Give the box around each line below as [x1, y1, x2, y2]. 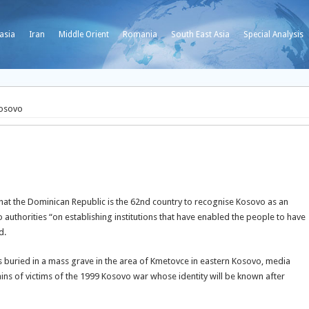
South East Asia [171, 30, 230, 39]
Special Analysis [243, 30, 303, 39]
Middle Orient [59, 30, 109, 39]
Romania [123, 30, 157, 39]
